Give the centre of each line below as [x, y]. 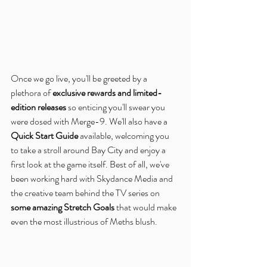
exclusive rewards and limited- [107, 92]
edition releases [38, 107]
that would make [146, 207]
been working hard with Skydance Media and [93, 178]
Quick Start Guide [44, 135]
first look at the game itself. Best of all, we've [91, 164]
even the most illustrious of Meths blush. [84, 221]
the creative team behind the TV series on [86, 193]
